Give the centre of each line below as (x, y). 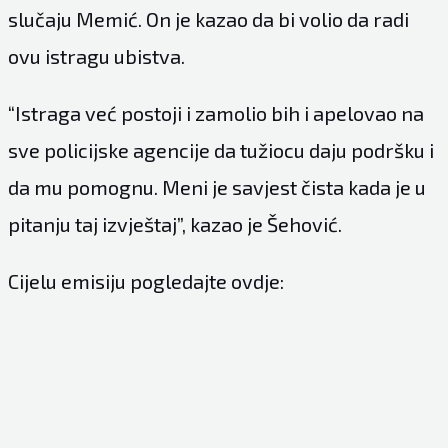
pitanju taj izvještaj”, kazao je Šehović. (174, 223)
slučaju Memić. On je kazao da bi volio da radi (208, 18)
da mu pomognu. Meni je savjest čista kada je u (216, 186)
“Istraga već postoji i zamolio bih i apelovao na (215, 112)
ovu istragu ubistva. (96, 55)
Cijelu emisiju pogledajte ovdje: (145, 280)
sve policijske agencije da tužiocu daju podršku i (220, 149)
